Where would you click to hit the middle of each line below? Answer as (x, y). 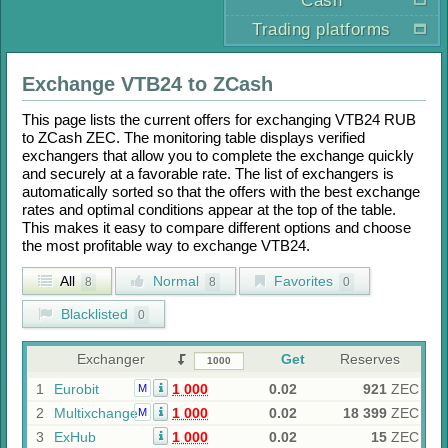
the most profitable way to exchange (141, 245)
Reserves (369, 359)
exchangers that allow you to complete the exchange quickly (218, 155)
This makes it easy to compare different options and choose (216, 227)
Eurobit (76, 389)
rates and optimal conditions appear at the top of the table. (209, 209)
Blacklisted (92, 314)
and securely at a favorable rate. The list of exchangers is (208, 173)
